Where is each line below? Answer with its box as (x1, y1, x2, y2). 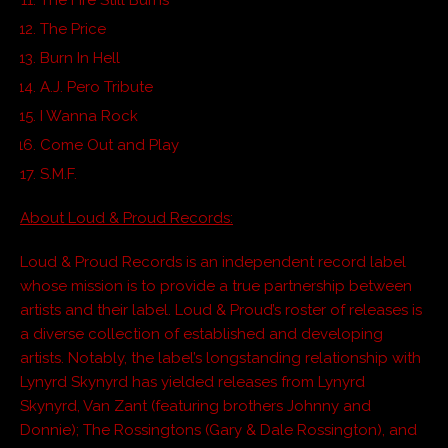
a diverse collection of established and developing (20, 324, 383, 343)
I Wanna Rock (40, 106, 138, 125)
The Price (40, 19, 106, 38)
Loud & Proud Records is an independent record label (20, 252, 406, 271)
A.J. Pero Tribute (40, 77, 153, 96)
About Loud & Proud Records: (20, 208, 233, 227)
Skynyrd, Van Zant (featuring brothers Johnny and (20, 396, 371, 415)
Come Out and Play (40, 135, 179, 154)
